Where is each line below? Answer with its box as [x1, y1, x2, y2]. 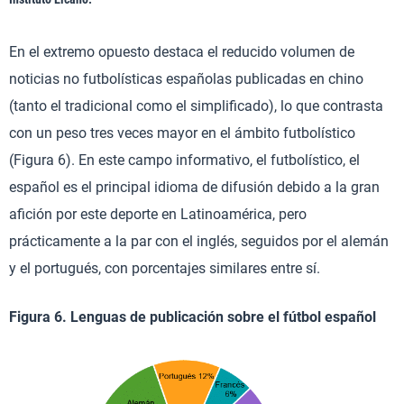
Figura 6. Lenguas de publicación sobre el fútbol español [9, 308, 376, 326]
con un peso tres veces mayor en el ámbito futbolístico [9, 124, 355, 142]
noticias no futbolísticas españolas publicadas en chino [9, 69, 363, 87]
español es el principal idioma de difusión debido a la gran [9, 178, 380, 196]
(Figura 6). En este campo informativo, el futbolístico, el [9, 151, 360, 169]
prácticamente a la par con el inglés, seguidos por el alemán [9, 232, 389, 250]
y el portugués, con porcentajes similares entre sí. [9, 259, 320, 277]
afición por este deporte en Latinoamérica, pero [9, 205, 307, 223]
